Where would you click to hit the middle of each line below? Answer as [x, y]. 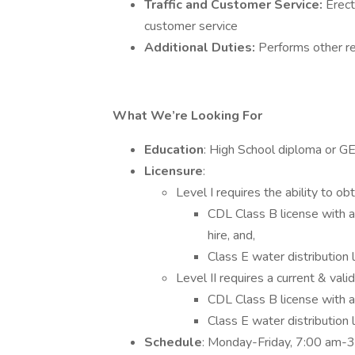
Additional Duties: [201, 48]
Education [174, 150]
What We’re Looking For [187, 116]
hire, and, [238, 235]
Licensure [174, 171]
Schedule [173, 342]
